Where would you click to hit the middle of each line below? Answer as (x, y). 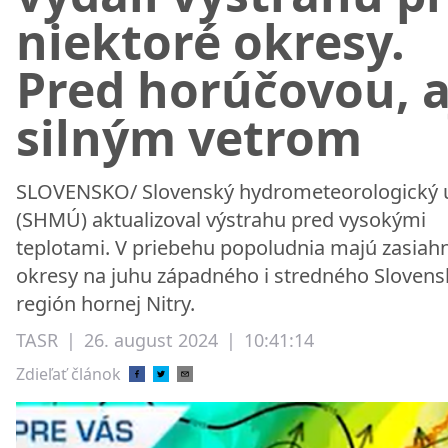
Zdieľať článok (68, 374)
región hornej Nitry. (105, 303)
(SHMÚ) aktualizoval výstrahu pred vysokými (221, 219)
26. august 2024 (151, 340)
